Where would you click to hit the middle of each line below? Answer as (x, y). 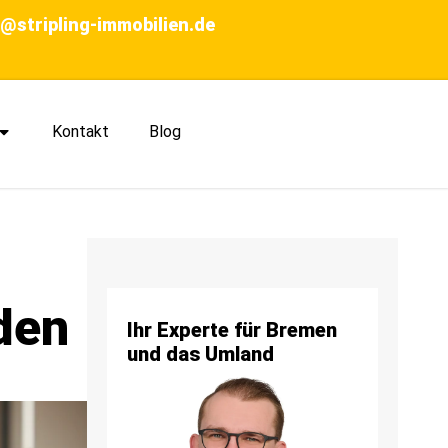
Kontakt (81, 131)
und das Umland (200, 354)
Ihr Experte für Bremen (232, 330)
